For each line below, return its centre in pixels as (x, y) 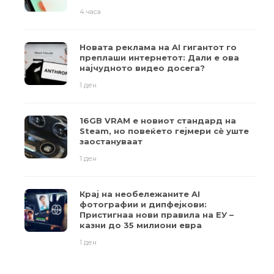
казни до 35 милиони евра (141, 225)
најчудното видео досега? (142, 68)
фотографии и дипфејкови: (143, 204)
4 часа (90, 11)
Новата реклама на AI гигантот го (158, 47)
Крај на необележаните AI (140, 194)
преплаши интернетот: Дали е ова (159, 57)
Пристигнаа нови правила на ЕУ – (157, 214)
